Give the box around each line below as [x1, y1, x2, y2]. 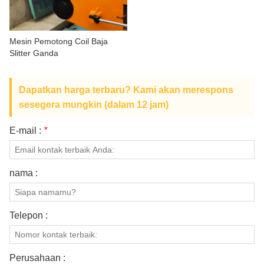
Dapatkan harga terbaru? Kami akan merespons [19, 84, 233, 95]
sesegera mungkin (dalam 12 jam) [19, 99, 169, 110]
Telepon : [9, 210, 48, 220]
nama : [9, 167, 38, 178]
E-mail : [9, 125, 44, 136]
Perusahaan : [9, 252, 65, 263]
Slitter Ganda [9, 48, 58, 58]
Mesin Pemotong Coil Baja [9, 36, 108, 46]
